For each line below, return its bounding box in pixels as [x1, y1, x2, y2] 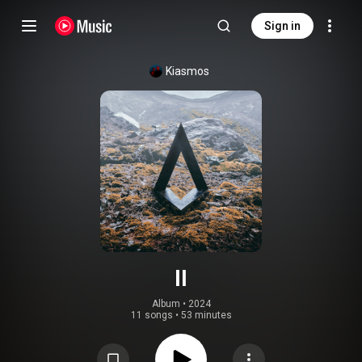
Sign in [264, 19, 301, 32]
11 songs [130, 309, 173, 321]
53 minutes [180, 309, 232, 321]
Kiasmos [166, 65, 209, 78]
